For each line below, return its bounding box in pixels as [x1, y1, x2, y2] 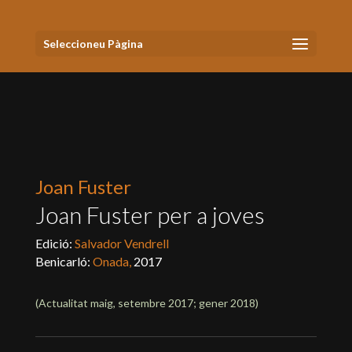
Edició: [35, 236, 75, 251]
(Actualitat [35, 296, 90, 310]
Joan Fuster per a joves [35, 200, 265, 229]
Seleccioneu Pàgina [42, 37, 143, 50]
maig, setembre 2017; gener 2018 [90, 296, 255, 310]
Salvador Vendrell [74, 236, 169, 251]
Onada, [92, 254, 134, 269]
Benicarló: [35, 254, 93, 269]
